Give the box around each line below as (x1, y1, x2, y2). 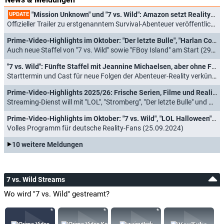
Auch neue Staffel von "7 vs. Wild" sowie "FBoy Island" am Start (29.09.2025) (7, 45, 211, 54)
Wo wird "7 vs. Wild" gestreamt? (4, 189, 109, 198)
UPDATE (9, 11, 29, 18)
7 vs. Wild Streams (6, 175, 65, 183)
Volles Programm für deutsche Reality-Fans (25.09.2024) (7, 123, 183, 132)
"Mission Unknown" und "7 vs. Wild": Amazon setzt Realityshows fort (30, 10, 210, 18)
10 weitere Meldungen (12, 140, 83, 148)
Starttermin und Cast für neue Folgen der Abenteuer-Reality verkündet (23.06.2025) (7, 71, 212, 80)
